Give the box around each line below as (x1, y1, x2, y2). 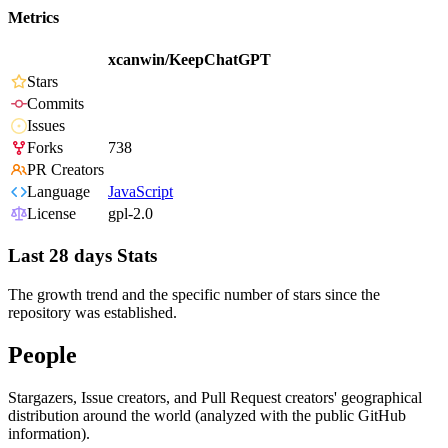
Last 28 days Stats (8, 245, 157, 267)
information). (8, 424, 90, 442)
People (8, 341, 77, 368)
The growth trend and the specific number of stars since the (8, 285, 380, 303)
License (27, 205, 76, 223)
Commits (27, 95, 84, 113)
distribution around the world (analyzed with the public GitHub (8, 406, 406, 424)
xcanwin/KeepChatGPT (108, 51, 271, 69)
